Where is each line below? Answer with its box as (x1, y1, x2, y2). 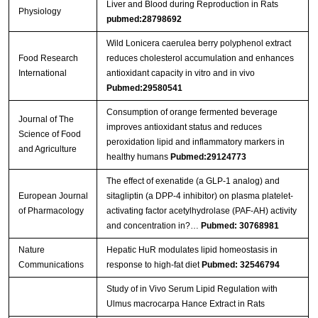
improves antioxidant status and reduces (106, 122, 262, 133)
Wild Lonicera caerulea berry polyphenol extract (106, 38, 291, 49)
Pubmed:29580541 (106, 83, 182, 94)
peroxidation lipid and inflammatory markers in (106, 137, 285, 148)
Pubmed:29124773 (170, 152, 246, 163)
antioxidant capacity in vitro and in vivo (106, 68, 255, 79)
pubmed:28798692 (106, 14, 182, 25)
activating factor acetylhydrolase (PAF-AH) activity (106, 206, 297, 216)
